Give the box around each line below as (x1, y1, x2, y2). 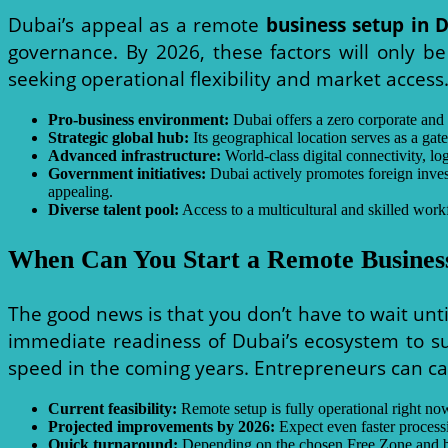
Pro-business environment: (48, 111, 229, 129)
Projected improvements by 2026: (48, 418, 275, 436)
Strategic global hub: (48, 129, 189, 147)
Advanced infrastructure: (48, 147, 221, 165)
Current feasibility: (48, 400, 177, 418)
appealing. (48, 183, 113, 201)
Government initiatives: (48, 165, 206, 183)
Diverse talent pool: (48, 201, 179, 219)
